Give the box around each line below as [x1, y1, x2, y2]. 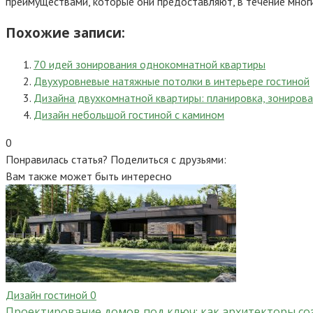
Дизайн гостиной [6, 287, 87, 302]
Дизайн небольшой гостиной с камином [34, 107, 224, 122]
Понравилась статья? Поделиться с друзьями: [6, 152, 226, 166]
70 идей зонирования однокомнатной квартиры [34, 57, 265, 71]
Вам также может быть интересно [6, 168, 172, 183]
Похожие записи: [6, 23, 125, 41]
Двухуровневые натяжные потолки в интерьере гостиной [34, 73, 310, 88]
